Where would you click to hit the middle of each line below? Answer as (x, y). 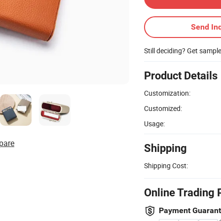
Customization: (167, 93)
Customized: (163, 108)
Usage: (154, 123)
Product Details (181, 75)
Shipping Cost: (166, 165)
